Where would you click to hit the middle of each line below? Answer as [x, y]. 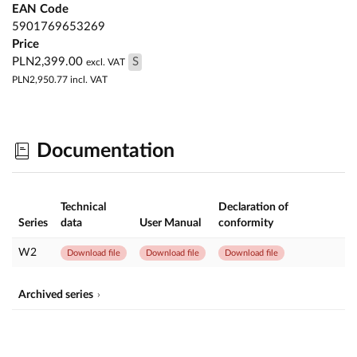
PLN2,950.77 [40, 80]
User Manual [170, 224]
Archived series [56, 295]
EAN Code [40, 9]
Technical [83, 208]
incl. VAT [88, 80]
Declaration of [253, 208]
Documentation [103, 151]
